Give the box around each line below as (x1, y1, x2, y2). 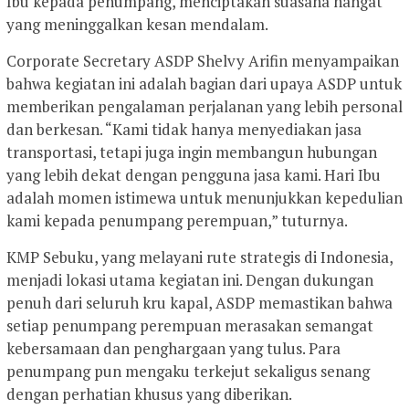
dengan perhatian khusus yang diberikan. (6, 383, 292, 404)
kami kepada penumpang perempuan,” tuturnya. (6, 209, 348, 231)
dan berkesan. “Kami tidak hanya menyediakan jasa (6, 118, 362, 140)
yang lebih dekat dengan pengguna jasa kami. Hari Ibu (6, 163, 381, 185)
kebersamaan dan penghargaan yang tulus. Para (6, 337, 341, 359)
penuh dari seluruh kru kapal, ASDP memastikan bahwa (6, 291, 393, 313)
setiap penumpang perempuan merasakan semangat (6, 314, 373, 336)
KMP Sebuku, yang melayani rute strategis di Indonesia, (6, 246, 393, 267)
